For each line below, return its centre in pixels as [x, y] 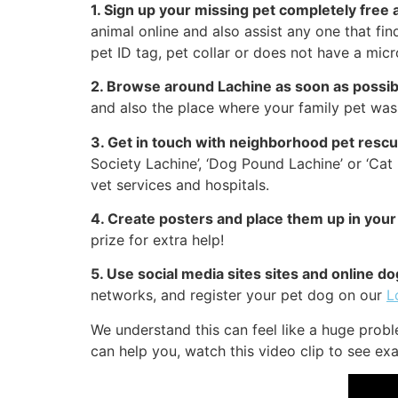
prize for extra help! [157, 240]
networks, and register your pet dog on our [239, 295]
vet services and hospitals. [180, 184]
